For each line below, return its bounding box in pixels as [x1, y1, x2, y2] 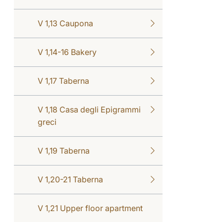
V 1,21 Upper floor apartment [38, 203, 143, 213]
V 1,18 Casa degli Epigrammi [38, 104, 141, 114]
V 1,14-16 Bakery [38, 47, 97, 57]
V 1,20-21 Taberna [38, 174, 103, 184]
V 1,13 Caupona [38, 18, 93, 28]
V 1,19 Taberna [38, 145, 90, 156]
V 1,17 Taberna [38, 75, 89, 86]
